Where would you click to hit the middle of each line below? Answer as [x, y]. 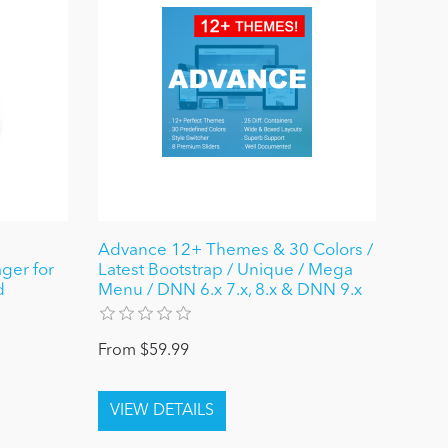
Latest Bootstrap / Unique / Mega [226, 270]
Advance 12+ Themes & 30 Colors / [236, 250]
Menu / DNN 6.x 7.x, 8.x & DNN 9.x [230, 290]
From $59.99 [144, 350]
